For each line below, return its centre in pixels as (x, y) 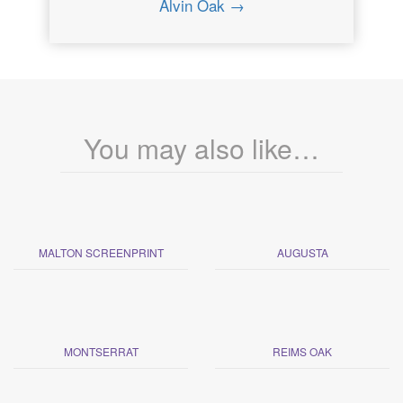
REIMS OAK (302, 351)
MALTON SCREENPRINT (101, 252)
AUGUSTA (302, 252)
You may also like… (201, 148)
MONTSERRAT (101, 351)
